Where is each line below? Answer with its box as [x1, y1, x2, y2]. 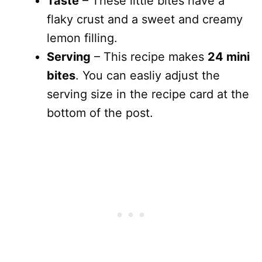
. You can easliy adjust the [75, 68, 220, 82]
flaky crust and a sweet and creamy [47, 12, 243, 26]
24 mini [208, 50, 250, 64]
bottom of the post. [47, 106, 153, 120]
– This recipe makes [91, 50, 208, 64]
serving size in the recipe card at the [47, 87, 249, 101]
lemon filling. [47, 31, 118, 45]
